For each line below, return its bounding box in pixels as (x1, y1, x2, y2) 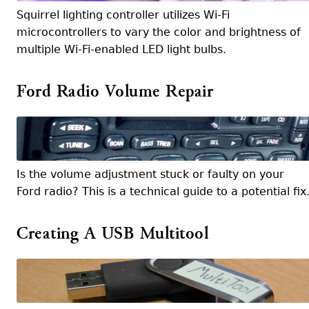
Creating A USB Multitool (17, 225, 208, 242)
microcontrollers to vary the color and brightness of (17, 26, 301, 39)
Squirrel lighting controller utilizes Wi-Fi (17, 8, 230, 21)
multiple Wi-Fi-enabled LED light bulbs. (17, 43, 226, 56)
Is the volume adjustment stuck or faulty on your (17, 168, 284, 181)
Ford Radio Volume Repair (17, 83, 213, 100)
